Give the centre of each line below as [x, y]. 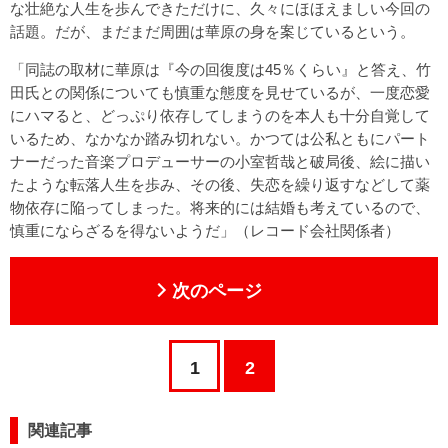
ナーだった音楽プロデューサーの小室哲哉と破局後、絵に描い [220, 161]
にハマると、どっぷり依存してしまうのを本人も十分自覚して [220, 115]
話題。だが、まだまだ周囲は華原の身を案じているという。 [212, 31]
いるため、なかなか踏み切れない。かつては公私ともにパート [220, 138]
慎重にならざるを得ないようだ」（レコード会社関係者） [205, 230]
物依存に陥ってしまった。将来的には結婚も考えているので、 [220, 207]
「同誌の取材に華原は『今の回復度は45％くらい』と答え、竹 [220, 69]
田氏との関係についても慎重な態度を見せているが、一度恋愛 [220, 92]
